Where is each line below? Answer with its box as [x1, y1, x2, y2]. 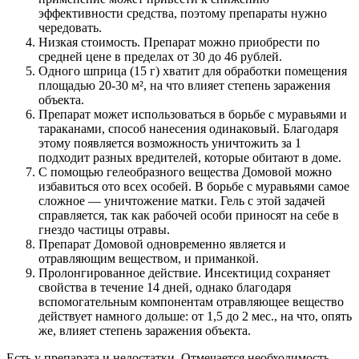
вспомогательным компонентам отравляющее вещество [38, 295, 344, 309]
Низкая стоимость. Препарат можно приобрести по [38, 35, 320, 50]
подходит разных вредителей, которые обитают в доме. [38, 151, 341, 165]
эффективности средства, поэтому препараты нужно [38, 6, 327, 21]
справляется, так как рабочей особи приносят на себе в [38, 208, 339, 223]
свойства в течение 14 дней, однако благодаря [38, 280, 291, 295]
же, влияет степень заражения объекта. [38, 324, 251, 338]
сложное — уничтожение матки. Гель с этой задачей [38, 194, 325, 208]
